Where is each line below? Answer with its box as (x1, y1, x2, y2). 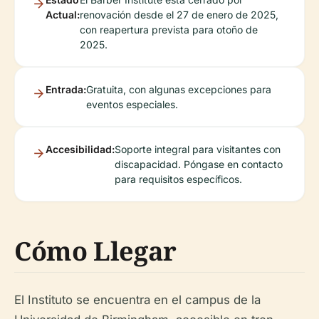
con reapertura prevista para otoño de (80, 23, 258, 36)
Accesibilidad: (46, 142, 115, 155)
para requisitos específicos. (115, 172, 242, 185)
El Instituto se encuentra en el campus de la (14, 292, 261, 307)
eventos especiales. (86, 98, 178, 110)
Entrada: (46, 83, 86, 95)
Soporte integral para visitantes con (115, 142, 281, 155)
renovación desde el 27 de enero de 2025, (80, 8, 278, 21)
